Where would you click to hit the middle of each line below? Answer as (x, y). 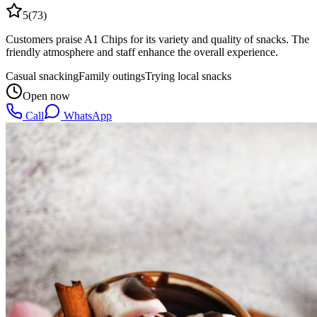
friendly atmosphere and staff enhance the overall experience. (142, 52)
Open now (46, 96)
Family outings (112, 76)
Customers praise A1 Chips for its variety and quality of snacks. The (157, 39)
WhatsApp (86, 115)
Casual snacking (42, 76)
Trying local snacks (188, 76)
